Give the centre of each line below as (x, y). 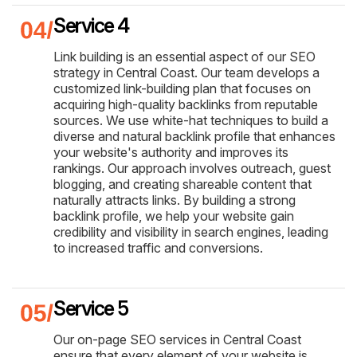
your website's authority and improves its (171, 153)
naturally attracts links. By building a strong (175, 200)
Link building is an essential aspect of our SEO (184, 57)
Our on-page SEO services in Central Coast (177, 340)
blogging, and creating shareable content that (182, 184)
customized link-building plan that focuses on (182, 89)
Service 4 (91, 26)
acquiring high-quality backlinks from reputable (186, 105)
